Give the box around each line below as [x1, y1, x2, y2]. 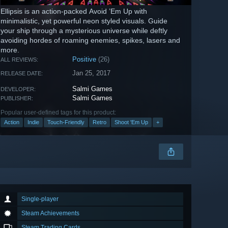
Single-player [21, 195, 59, 203]
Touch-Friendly [47, 119, 84, 126]
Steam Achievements [21, 210, 79, 217]
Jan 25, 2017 [72, 69, 111, 77]
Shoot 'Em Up [115, 119, 148, 126]
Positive [72, 55, 97, 64]
